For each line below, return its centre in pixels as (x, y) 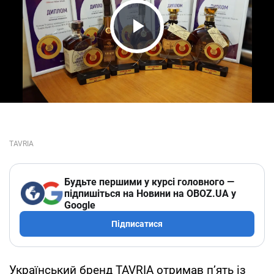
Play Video (171, 49)
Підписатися (137, 224)
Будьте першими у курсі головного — (149, 182)
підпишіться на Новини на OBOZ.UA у (150, 193)
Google (80, 205)
